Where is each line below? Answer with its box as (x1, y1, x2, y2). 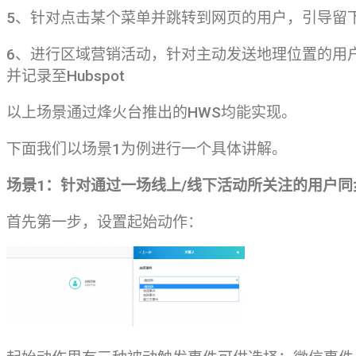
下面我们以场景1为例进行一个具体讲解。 (6, 139, 287, 158)
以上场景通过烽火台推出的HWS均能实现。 (6, 103, 296, 122)
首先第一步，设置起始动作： (6, 212, 203, 231)
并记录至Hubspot (6, 66, 125, 85)
